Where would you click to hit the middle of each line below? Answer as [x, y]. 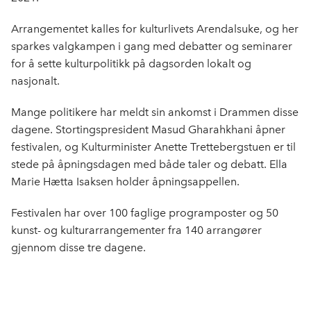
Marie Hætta [42, 182]
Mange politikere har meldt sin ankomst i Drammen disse [155, 112]
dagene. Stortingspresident [81, 130]
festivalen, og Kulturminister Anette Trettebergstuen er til [153, 147]
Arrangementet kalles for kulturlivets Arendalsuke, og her [155, 29]
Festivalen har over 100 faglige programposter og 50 [145, 213]
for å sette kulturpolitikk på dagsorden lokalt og [131, 64]
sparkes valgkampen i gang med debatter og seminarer [152, 47]
